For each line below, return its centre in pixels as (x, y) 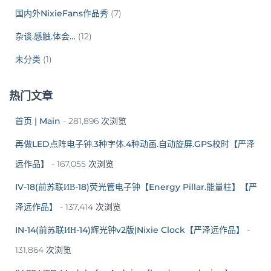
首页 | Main (38, 121)
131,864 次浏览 (43, 250)
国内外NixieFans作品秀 (62, 14)
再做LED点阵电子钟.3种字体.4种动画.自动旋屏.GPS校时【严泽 (135, 144)
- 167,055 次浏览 (81, 164)
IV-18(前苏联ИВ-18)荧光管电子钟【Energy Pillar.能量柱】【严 (136, 187)
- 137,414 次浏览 (89, 207)
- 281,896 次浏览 (93, 121)
